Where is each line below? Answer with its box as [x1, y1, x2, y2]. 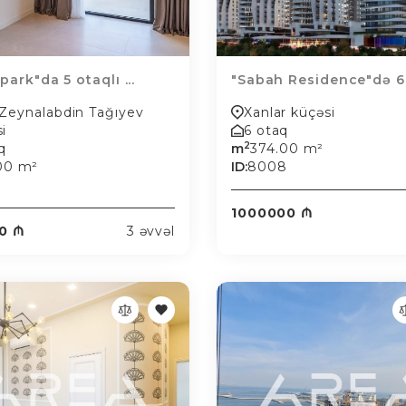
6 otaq [244, 122, 289, 139]
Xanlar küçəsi [244, 104, 335, 121]
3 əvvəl [126, 223, 175, 239]
